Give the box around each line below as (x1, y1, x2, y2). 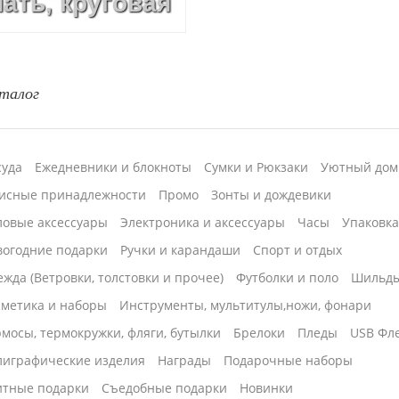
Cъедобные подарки (102, 379, 228, 397)
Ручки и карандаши (120, 241, 241, 259)
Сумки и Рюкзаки (204, 159, 309, 176)
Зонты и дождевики (211, 186, 332, 204)
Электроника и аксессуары (120, 214, 286, 232)
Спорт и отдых (253, 241, 343, 259)
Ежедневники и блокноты (35, 159, 192, 176)
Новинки (240, 379, 294, 397)
